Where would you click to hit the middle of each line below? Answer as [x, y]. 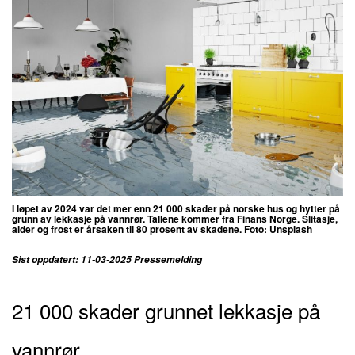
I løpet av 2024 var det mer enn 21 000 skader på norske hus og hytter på [176, 208]
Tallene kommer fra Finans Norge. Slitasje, [242, 218]
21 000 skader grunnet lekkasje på [166, 310]
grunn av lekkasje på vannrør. [80, 218]
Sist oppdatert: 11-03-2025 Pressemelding [108, 259]
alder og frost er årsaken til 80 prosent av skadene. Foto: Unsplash [162, 229]
